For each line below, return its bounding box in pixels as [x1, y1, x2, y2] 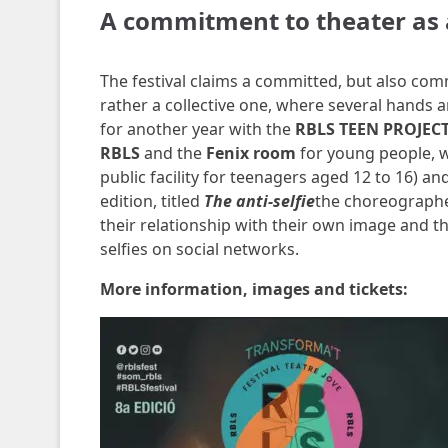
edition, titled [99, 190, 204, 212]
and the [139, 142, 206, 164]
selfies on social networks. [99, 238, 299, 260]
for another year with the [99, 118, 295, 140]
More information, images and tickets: [99, 278, 408, 300]
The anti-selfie [203, 190, 315, 212]
